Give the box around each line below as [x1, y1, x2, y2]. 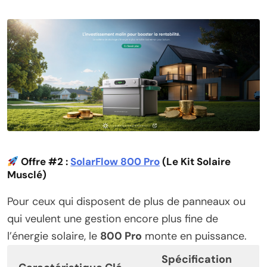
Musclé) [7, 168, 46, 182]
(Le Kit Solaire [160, 155, 231, 169]
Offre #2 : [21, 155, 71, 169]
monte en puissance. [142, 229, 247, 244]
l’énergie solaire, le [7, 229, 100, 244]
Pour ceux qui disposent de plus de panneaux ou [7, 194, 246, 209]
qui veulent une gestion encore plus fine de [7, 212, 218, 226]
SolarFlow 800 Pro [70, 155, 160, 169]
